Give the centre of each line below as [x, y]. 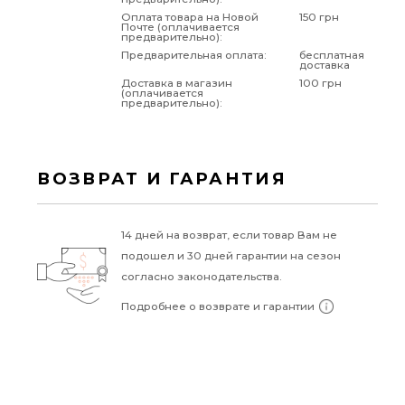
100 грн [320, 84]
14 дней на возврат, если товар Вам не [229, 235]
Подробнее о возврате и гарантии [217, 306]
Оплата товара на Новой [189, 18]
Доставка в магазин [176, 84]
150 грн [319, 18]
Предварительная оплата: [193, 56]
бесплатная [331, 56]
